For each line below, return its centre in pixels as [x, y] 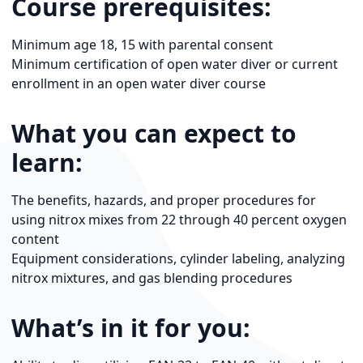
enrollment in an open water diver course [139, 83]
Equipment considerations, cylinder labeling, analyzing [178, 258]
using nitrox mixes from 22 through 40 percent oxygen [179, 219]
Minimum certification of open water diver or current [175, 64]
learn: [47, 162]
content [35, 239]
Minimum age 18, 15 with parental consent [142, 44]
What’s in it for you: [131, 327]
